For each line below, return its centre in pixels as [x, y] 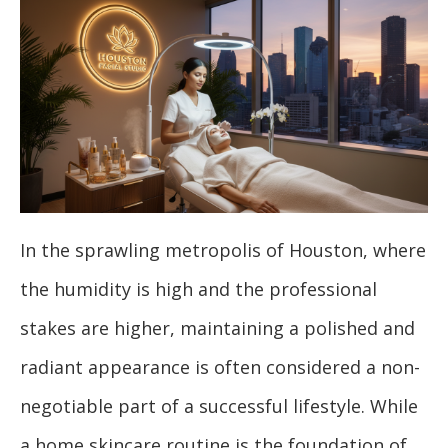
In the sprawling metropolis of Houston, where [223, 249]
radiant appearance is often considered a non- [220, 366]
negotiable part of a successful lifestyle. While [219, 405]
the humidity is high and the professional [198, 288]
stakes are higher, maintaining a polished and [217, 327]
